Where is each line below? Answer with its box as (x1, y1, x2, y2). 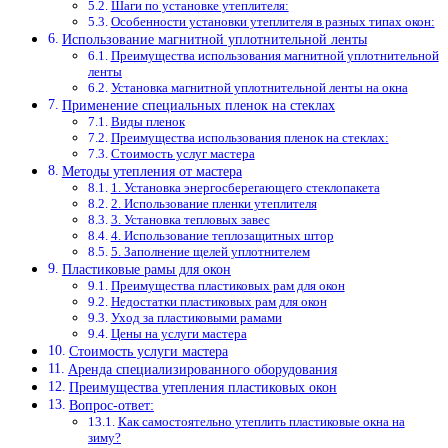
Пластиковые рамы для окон (61, 260, 231, 277)
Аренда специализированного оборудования (67, 360, 337, 377)
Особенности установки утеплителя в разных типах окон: (110, 13, 435, 29)
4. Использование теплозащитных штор (110, 227, 334, 243)
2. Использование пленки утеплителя (110, 195, 317, 211)
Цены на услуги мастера (110, 325, 247, 341)
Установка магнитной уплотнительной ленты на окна (110, 79, 408, 95)
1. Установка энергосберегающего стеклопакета (110, 179, 380, 195)
